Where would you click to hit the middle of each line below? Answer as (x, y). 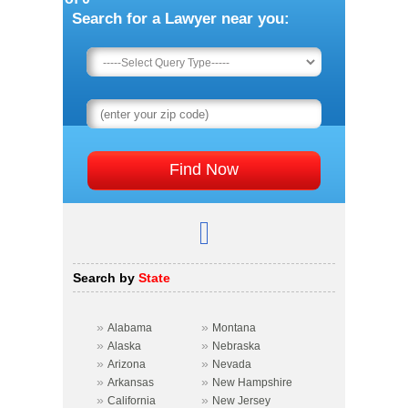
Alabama (130, 328)
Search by (104, 278)
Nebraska (236, 346)
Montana (234, 328)
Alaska (124, 346)
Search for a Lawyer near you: (181, 19)
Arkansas (131, 382)
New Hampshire (252, 382)
